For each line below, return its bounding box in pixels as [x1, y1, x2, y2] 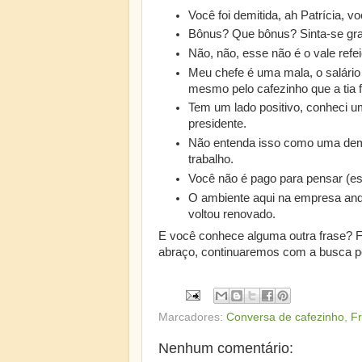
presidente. [188, 117, 247, 131]
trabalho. [188, 153, 234, 166]
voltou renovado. [188, 207, 276, 221]
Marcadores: [158, 310, 226, 323]
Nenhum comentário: [158, 339, 293, 356]
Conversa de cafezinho [226, 310, 344, 323]
